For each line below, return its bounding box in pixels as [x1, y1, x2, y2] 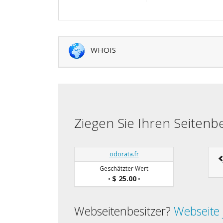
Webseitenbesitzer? [74, 203, 174, 219]
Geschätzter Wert [100, 164, 148, 173]
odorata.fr [109, 149, 139, 158]
